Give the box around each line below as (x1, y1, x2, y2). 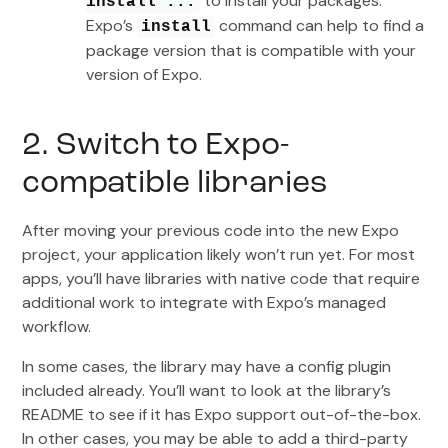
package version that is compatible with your (86, 39, 417, 61)
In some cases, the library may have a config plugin (22, 355, 392, 377)
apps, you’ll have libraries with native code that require (22, 267, 421, 289)
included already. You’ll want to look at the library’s (22, 379, 392, 401)
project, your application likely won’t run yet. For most (22, 243, 416, 265)
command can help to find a (215, 14, 425, 36)
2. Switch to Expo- (22, 129, 290, 162)
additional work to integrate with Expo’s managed (22, 291, 387, 313)
